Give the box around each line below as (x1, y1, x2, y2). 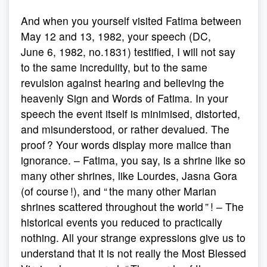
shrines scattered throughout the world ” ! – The (21, 199, 244, 214)
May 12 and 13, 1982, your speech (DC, (21, 29, 211, 44)
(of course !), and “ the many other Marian (21, 184, 216, 198)
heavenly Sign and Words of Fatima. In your (21, 91, 228, 105)
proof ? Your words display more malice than (21, 137, 231, 152)
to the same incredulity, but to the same (21, 60, 207, 74)
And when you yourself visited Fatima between (21, 13, 241, 28)
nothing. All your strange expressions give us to (21, 230, 246, 245)
